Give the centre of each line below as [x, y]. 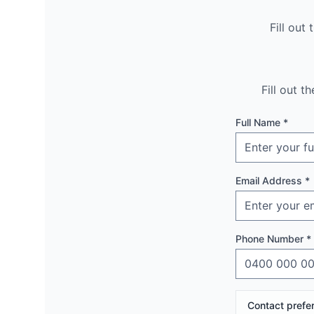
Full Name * [262, 122]
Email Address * [273, 180]
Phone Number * [273, 239]
